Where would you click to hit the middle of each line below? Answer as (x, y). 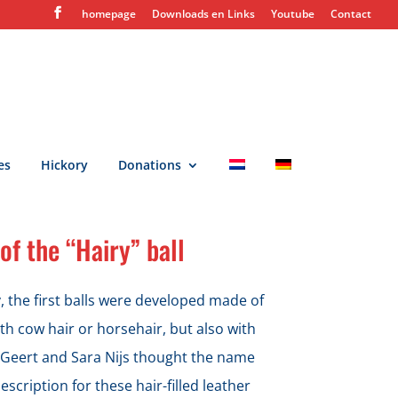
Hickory (64, 164)
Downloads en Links (203, 14)
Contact (351, 14)
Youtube (293, 14)
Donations (150, 164)
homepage (109, 14)
